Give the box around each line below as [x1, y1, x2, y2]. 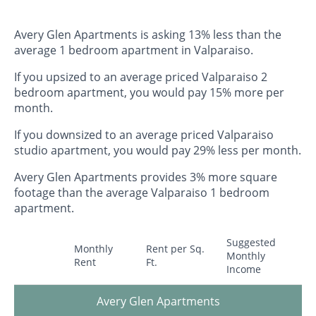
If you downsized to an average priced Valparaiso [14, 127, 274, 143]
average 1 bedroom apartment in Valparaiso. [14, 42, 253, 59]
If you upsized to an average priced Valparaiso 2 [14, 69, 267, 85]
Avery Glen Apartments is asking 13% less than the [14, 27, 281, 43]
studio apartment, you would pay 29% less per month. [14, 142, 301, 159]
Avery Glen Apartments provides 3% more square [14, 169, 277, 186]
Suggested [226, 236, 276, 250]
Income [226, 262, 261, 276]
